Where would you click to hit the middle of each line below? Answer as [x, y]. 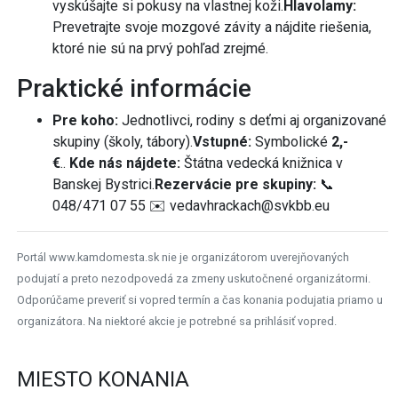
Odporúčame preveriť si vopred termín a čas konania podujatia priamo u [200, 300]
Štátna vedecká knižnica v [262, 163]
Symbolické [291, 142]
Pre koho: [85, 121]
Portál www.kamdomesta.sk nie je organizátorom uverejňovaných [183, 258]
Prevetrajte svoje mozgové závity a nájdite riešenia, [212, 28]
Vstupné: [222, 142]
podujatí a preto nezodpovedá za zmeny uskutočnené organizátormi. [194, 279]
